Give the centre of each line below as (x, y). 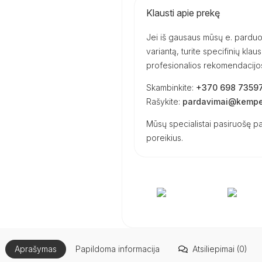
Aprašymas (36, 249)
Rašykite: (164, 101)
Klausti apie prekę (183, 13)
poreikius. (165, 138)
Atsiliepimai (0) (220, 249)
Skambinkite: (171, 87)
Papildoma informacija (118, 249)
